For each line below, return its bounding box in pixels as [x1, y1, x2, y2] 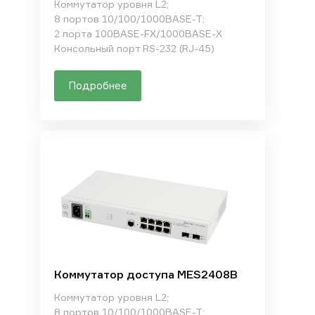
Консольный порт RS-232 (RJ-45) [53, 42, 214, 54]
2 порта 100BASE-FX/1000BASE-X [53, 27, 222, 39]
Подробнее [67, 79, 127, 92]
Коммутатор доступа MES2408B [53, 267, 238, 281]
